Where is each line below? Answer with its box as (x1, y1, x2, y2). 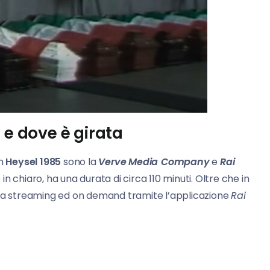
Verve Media (98, 154, 159, 169)
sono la (61, 154, 99, 169)
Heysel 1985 (5, 154, 61, 169)
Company (161, 154, 210, 169)
